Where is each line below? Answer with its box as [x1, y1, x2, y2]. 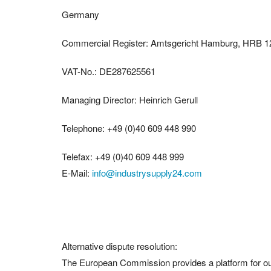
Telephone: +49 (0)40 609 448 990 [62, 121, 196, 134]
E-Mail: [62, 166, 92, 179]
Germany [62, 7, 99, 21]
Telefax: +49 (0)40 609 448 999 [62, 149, 184, 163]
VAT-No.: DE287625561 [62, 64, 155, 77]
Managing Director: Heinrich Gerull [62, 93, 198, 106]
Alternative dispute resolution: [62, 239, 177, 252]
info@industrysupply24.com [92, 166, 202, 179]
